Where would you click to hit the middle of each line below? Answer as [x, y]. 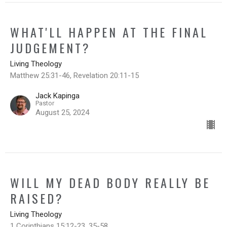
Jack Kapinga [58, 96]
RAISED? [37, 198]
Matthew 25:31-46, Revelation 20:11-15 [74, 76]
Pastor [45, 103]
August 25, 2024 [62, 113]
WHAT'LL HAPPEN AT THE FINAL [109, 32]
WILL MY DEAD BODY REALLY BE [110, 183]
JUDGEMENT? [50, 48]
